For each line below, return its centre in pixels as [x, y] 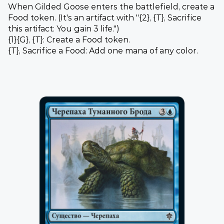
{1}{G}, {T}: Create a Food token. [69, 40]
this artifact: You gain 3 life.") [64, 29]
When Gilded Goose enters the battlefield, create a [111, 7]
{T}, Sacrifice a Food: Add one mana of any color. [103, 51]
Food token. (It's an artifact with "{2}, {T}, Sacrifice [105, 18]
